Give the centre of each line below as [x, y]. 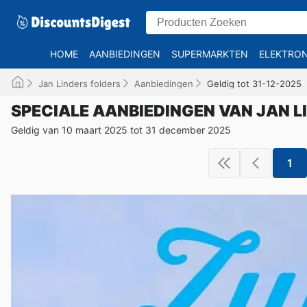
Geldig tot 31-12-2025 [254, 84]
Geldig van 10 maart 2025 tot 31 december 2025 [121, 130]
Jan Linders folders [79, 84]
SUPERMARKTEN [210, 54]
